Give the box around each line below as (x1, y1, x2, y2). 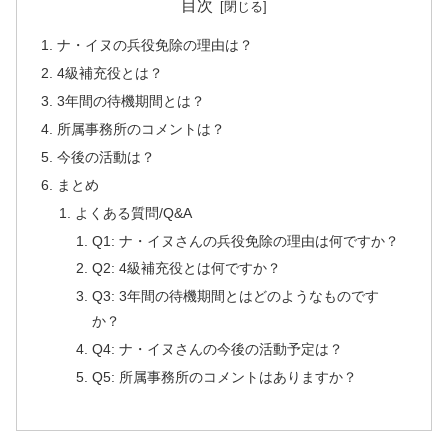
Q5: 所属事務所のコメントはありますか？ (91, 369, 357, 385)
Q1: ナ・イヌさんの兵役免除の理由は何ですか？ (91, 232, 399, 249)
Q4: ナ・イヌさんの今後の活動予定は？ (91, 341, 343, 358)
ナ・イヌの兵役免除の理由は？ (57, 37, 254, 54)
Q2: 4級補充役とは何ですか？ (91, 260, 281, 277)
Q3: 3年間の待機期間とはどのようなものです (91, 288, 379, 305)
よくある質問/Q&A (74, 204, 192, 221)
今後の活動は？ (57, 148, 156, 165)
